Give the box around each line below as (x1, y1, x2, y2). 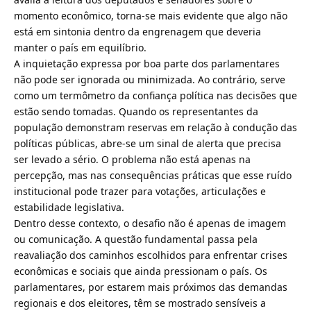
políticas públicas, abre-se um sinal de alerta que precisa (14, 136, 281, 150)
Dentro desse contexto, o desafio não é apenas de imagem (14, 216, 286, 230)
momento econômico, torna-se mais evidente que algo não (14, 8, 287, 22)
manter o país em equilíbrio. (14, 40, 146, 54)
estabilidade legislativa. (14, 200, 124, 214)
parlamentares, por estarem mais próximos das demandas (14, 280, 287, 294)
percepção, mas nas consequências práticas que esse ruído (14, 168, 292, 182)
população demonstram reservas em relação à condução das (14, 120, 297, 134)
